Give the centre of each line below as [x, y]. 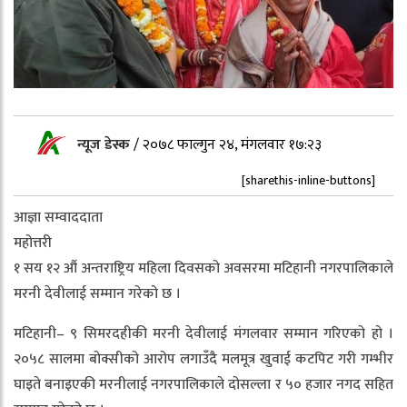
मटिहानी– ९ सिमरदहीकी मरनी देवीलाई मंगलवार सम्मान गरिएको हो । [203, 333]
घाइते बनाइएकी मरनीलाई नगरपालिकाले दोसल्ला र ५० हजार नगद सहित [203, 384]
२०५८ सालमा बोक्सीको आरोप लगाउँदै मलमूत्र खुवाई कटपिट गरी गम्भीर [203, 359]
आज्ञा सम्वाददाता [58, 217]
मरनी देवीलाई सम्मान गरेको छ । [97, 293]
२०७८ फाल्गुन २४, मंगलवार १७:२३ [232, 144]
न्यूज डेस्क [105, 144]
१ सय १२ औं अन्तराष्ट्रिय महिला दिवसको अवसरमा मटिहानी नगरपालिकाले [203, 268]
